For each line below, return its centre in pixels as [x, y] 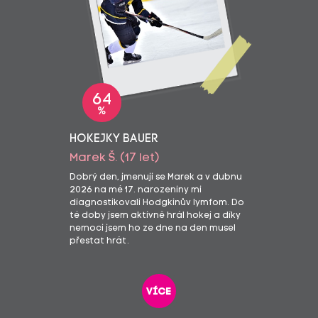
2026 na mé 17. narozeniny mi [135, 190]
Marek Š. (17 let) [114, 158]
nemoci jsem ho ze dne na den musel [152, 228]
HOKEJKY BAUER [114, 139]
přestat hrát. [99, 241]
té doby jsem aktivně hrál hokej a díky [155, 215]
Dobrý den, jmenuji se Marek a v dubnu [155, 177]
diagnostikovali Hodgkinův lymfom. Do [157, 203]
